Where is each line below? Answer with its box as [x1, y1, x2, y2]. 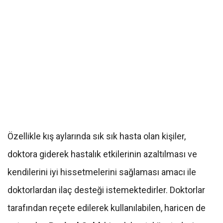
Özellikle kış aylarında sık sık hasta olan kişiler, [7, 131, 186, 142]
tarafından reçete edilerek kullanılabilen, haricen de [7, 203, 206, 214]
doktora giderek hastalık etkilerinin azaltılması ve [7, 149, 197, 160]
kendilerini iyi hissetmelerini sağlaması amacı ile [7, 167, 196, 178]
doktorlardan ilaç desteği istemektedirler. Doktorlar [7, 185, 205, 196]
